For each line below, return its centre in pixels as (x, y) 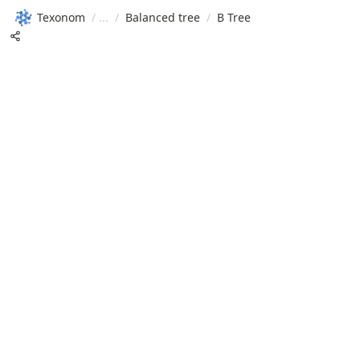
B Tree (234, 17)
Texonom (61, 17)
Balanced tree (163, 17)
